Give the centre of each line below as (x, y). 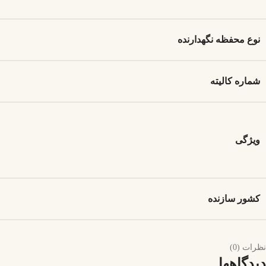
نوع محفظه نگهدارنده (219, 39)
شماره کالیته (235, 81)
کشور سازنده (234, 199)
